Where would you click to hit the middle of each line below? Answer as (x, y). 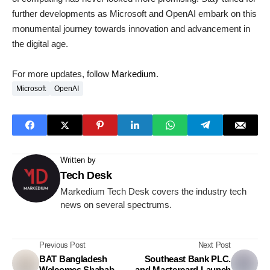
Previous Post (62, 245)
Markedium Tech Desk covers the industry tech (153, 192)
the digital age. (40, 44)
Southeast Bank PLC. (187, 259)
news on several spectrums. (116, 205)
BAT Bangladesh (73, 259)
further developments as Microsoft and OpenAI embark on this (134, 14)
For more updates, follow (62, 74)
